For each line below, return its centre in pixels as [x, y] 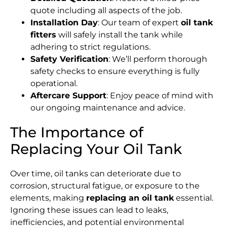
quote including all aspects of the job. [106, 10]
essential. [194, 198]
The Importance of [77, 132]
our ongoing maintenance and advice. [108, 107]
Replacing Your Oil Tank [96, 149]
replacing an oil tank [130, 198]
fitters [43, 34]
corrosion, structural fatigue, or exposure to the [105, 185]
